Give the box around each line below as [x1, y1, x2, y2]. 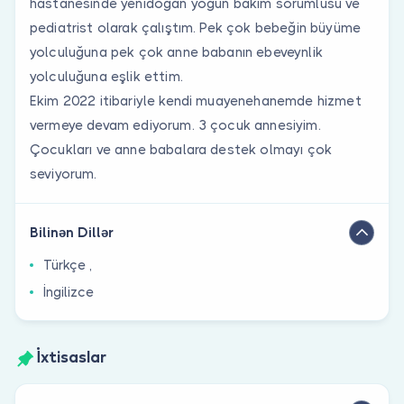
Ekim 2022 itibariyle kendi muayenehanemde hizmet [30, 92, 362, 109]
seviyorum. [30, 165, 97, 182]
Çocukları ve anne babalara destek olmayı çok [30, 141, 333, 158]
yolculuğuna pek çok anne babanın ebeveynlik [30, 43, 323, 60]
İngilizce [43, 283, 94, 300]
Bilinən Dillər [30, 224, 114, 241]
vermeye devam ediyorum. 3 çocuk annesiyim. [30, 116, 321, 133]
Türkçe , [43, 256, 92, 273]
